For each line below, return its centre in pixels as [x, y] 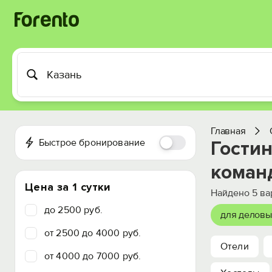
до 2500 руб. [73, 210]
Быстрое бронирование [92, 143]
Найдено [231, 193]
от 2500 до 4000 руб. [93, 233]
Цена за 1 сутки [68, 187]
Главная [228, 131]
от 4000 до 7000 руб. [93, 256]
